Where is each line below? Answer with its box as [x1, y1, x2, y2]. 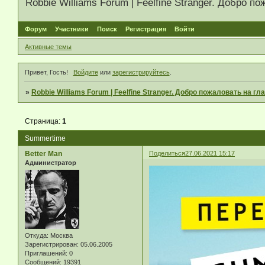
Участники [55, 25, 89, 33]
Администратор [25, 159, 76, 166]
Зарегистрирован [25, 240, 77, 248]
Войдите [73, 69, 98, 76]
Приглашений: [25, 249, 67, 257]
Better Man [25, 149, 62, 158]
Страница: [25, 117, 63, 125]
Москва [49, 231, 73, 239]
